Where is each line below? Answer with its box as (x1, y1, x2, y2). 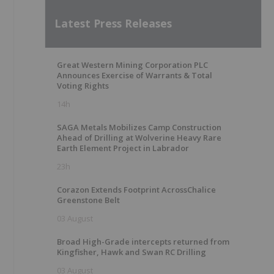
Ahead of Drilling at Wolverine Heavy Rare (57, 132, 221, 143)
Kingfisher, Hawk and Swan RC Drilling (57, 246, 206, 257)
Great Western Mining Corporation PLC (57, 59, 208, 70)
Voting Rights (57, 80, 109, 91)
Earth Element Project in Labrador (57, 143, 189, 154)
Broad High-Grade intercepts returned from (57, 236, 229, 247)
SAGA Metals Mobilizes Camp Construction (57, 122, 221, 133)
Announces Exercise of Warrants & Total (57, 70, 212, 81)
